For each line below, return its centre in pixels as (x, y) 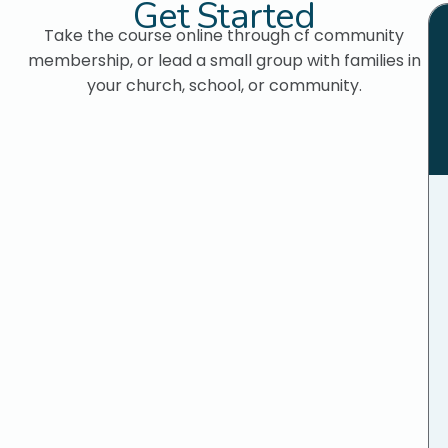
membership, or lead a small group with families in (224, 60)
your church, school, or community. (224, 85)
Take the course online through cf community (224, 35)
